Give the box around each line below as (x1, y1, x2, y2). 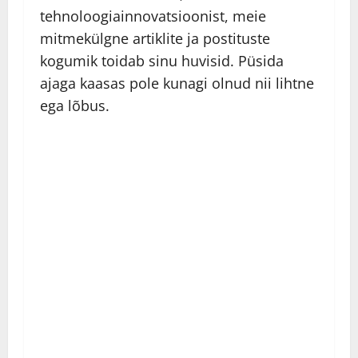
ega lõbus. (40, 96, 109, 116)
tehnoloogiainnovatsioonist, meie (40, 6, 266, 26)
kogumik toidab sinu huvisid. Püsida (40, 51, 284, 71)
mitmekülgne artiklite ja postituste (40, 29, 270, 49)
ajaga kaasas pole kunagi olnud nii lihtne (40, 74, 314, 93)
